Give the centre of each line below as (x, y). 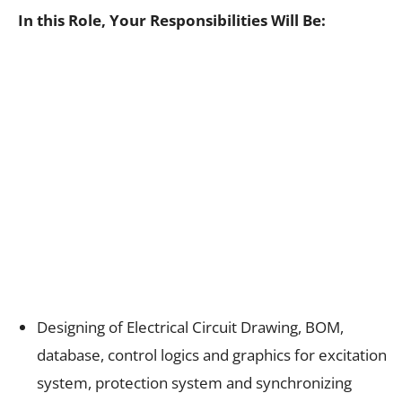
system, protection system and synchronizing (194, 382)
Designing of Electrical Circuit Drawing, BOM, (190, 327)
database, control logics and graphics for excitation (212, 354)
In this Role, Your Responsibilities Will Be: (172, 20)
